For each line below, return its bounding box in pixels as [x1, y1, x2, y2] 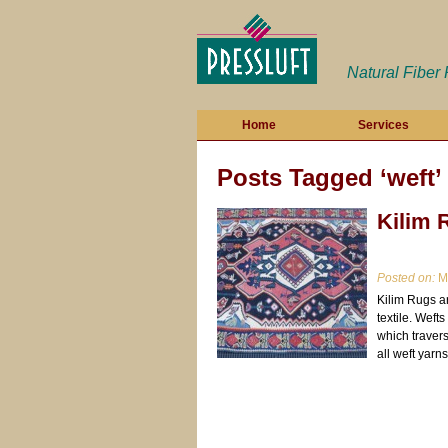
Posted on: [377, 271, 435, 285]
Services [357, 118, 409, 132]
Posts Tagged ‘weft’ [217, 164, 442, 191]
